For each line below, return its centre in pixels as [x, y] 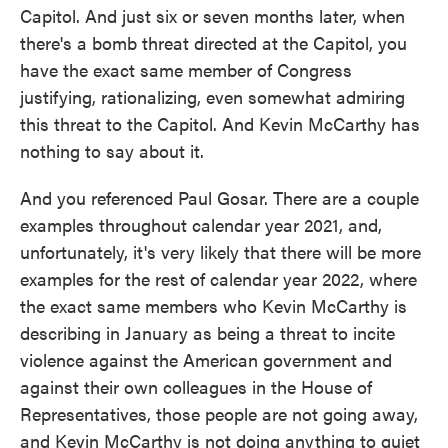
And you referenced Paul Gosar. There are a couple [219, 197]
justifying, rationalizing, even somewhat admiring [212, 96]
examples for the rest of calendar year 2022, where [218, 278]
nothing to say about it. [112, 150]
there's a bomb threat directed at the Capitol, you [213, 42]
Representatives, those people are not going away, [219, 413]
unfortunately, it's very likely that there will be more [220, 251]
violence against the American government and [206, 359]
